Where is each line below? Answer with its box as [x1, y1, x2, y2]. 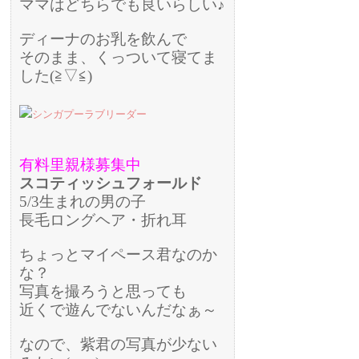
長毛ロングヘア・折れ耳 [19, 211, 188, 228]
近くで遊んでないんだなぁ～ [19, 301, 218, 318]
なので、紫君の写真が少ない [19, 335, 218, 353]
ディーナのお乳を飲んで [19, 30, 188, 47]
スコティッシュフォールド [19, 174, 203, 192]
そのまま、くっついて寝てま [19, 48, 218, 66]
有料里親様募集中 [19, 155, 142, 173]
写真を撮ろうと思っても [19, 282, 188, 300]
